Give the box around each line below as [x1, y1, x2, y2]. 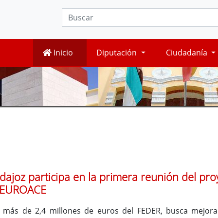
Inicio [52, 47, 73, 58]
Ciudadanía [165, 47, 209, 58]
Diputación [96, 47, 139, 58]
